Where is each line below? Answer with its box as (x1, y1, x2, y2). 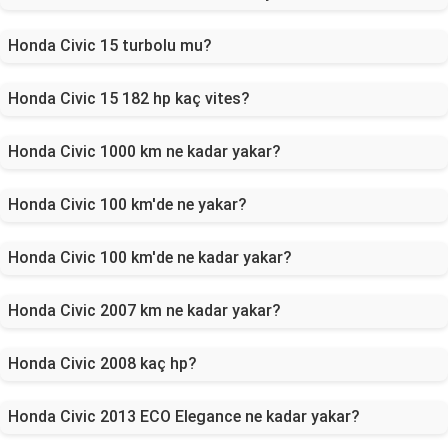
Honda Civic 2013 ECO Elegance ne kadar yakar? (8, 407, 360, 426)
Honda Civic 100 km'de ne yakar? (8, 195, 247, 214)
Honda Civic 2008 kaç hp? (8, 354, 197, 373)
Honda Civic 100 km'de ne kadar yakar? (8, 248, 292, 267)
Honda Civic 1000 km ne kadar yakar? (8, 142, 281, 161)
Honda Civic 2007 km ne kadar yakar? (8, 301, 281, 320)
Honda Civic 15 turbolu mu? (8, 36, 212, 55)
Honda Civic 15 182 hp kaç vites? (8, 89, 250, 108)
